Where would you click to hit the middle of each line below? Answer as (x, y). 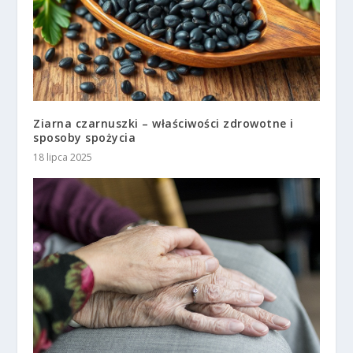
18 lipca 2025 (63, 157)
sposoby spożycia (85, 137)
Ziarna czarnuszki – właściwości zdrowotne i (163, 123)
